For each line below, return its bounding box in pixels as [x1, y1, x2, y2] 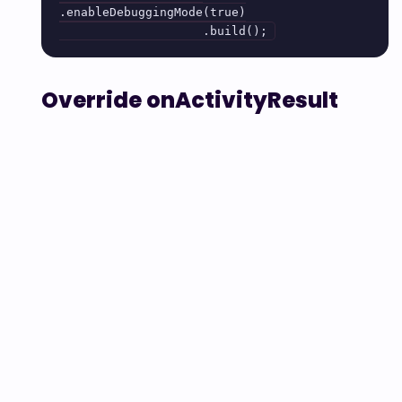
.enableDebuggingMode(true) [59, 5, 246, 20]
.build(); [203, 24, 267, 39]
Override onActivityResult [41, 85, 338, 116]
